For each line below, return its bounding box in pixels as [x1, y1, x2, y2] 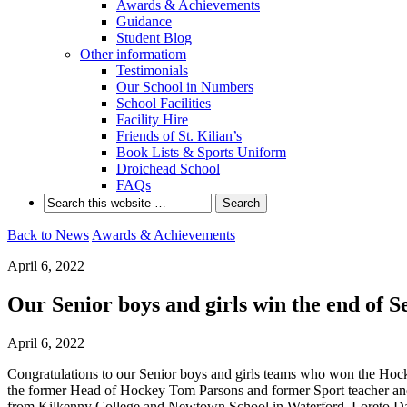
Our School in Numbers [116, 79, 253, 94]
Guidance [116, 14, 172, 29]
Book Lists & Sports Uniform [116, 144, 286, 160]
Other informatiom [80, 46, 186, 62]
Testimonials [116, 63, 188, 78]
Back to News [7, 227, 89, 243]
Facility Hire [116, 112, 188, 127]
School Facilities [116, 95, 211, 111]
